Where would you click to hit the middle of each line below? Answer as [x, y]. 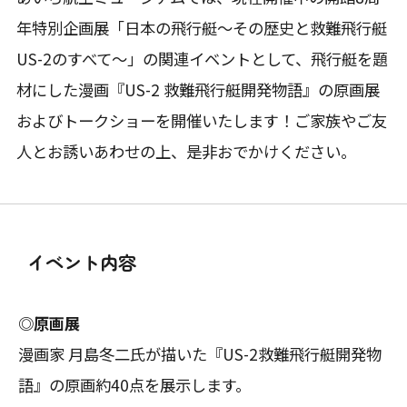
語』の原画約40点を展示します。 [134, 384]
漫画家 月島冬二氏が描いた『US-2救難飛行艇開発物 [200, 353]
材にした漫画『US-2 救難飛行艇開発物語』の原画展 [198, 90]
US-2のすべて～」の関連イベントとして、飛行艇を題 [202, 59]
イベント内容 [82, 262]
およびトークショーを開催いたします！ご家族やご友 [201, 121]
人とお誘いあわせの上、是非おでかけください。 [186, 152]
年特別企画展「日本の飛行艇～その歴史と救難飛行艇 [201, 28]
